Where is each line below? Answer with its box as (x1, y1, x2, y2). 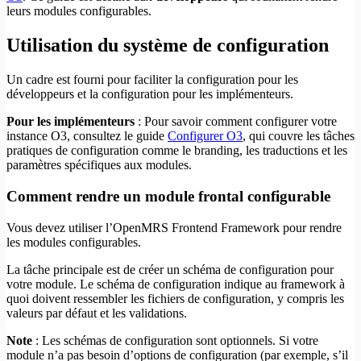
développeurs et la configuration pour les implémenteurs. (6, 87, 293, 102)
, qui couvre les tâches (243, 129, 355, 143)
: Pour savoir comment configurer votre (135, 114, 337, 129)
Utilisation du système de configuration (6, 35, 329, 56)
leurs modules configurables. (6, 4, 151, 19)
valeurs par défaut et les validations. (6, 305, 187, 320)
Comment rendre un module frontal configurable (6, 188, 330, 205)
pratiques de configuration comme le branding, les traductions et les (6, 143, 347, 158)
